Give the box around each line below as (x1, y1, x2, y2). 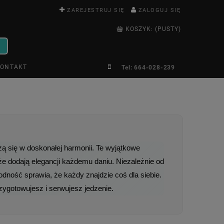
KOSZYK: (125, 25, 153, 32)
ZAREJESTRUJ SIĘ (67, 7, 124, 13)
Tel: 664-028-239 (121, 63, 175, 71)
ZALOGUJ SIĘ (138, 7, 180, 13)
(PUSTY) (155, 25, 181, 32)
